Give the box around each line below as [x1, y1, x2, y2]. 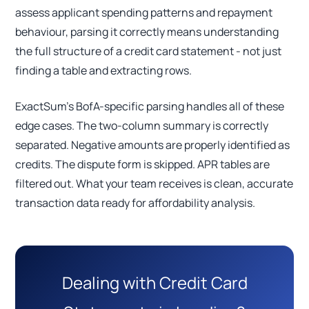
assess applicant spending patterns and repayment [15, 5, 273, 21]
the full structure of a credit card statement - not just [15, 43, 282, 59]
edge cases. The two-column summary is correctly [15, 118, 269, 134]
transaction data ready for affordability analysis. [15, 195, 256, 211]
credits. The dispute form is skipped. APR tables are [15, 157, 270, 172]
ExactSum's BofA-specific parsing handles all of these [15, 99, 285, 114]
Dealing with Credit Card [61, 271, 248, 295]
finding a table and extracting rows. [15, 63, 192, 79]
